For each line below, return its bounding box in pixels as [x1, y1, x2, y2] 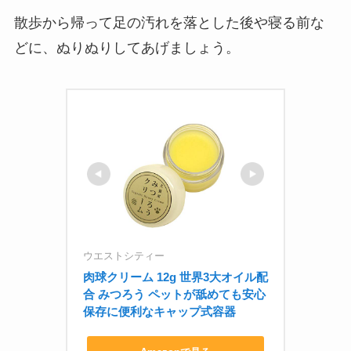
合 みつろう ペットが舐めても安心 [83, 288, 266, 302]
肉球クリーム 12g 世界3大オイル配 [83, 270, 268, 284]
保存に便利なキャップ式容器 [83, 305, 236, 319]
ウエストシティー [83, 250, 165, 262]
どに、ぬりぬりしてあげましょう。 [13, 40, 240, 56]
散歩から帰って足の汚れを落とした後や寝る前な [13, 15, 324, 31]
